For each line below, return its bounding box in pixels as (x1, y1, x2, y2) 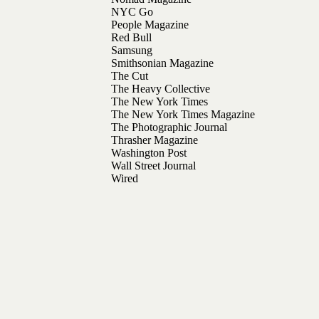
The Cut (110, 70, 148, 83)
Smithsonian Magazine (110, 57, 214, 70)
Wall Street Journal (110, 159, 196, 172)
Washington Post (110, 147, 187, 159)
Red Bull (110, 31, 211, 44)
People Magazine (8, 19, 189, 31)
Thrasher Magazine (110, 134, 198, 147)
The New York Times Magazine (110, 108, 255, 121)
